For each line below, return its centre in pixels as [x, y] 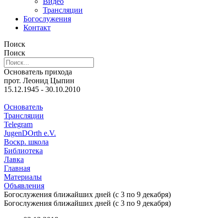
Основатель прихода [38, 72]
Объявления [24, 186]
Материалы [23, 177]
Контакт [37, 27]
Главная [17, 168]
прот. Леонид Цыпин [39, 81]
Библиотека [23, 151]
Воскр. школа [26, 142]
